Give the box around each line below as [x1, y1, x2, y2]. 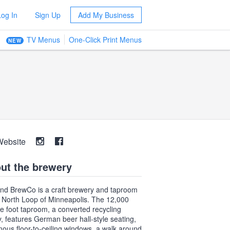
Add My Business [78, 10, 134, 20]
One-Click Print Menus [69, 34, 142, 45]
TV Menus [27, 34, 60, 45]
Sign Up [34, 10, 61, 20]
